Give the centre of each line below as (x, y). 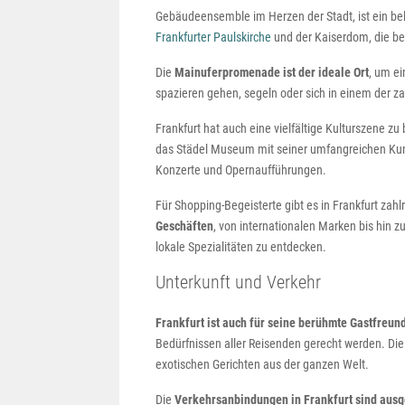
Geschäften (184, 226)
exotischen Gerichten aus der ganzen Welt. (262, 364)
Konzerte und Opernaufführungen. (241, 170)
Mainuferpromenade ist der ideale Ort (272, 72)
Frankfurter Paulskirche (213, 37)
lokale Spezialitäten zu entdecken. (241, 247)
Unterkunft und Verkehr (238, 282)
